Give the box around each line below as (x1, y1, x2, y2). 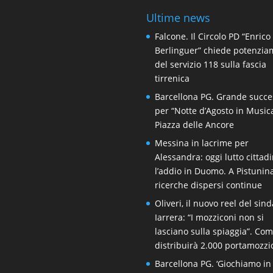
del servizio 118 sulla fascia (155, 58, 267, 71)
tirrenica (155, 73, 190, 85)
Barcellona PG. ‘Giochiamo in (155, 258, 272, 270)
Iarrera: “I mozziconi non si (155, 211, 264, 224)
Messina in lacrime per (155, 137, 249, 149)
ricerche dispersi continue (155, 179, 263, 191)
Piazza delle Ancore (155, 119, 235, 131)
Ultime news (146, 10, 211, 26)
